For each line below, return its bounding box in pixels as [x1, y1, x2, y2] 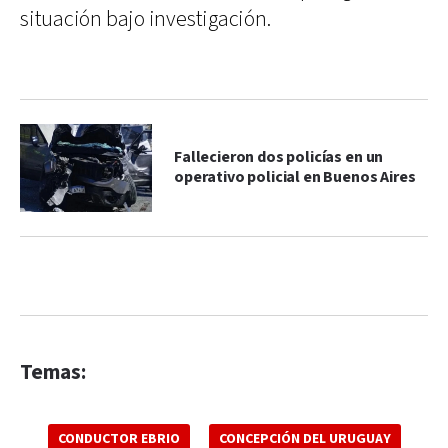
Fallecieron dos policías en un [174, 146, 384, 168]
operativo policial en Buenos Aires [174, 166, 416, 188]
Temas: [20, 358, 86, 386]
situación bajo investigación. [20, 4, 271, 34]
